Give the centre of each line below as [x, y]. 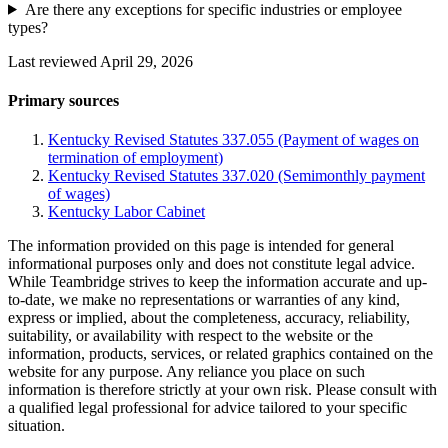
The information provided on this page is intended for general [201, 246]
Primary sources [63, 101]
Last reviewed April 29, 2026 [100, 61]
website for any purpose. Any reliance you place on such [186, 372]
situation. [36, 426]
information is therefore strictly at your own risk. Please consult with [222, 390]
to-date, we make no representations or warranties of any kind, [204, 300]
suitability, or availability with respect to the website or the [190, 336]
